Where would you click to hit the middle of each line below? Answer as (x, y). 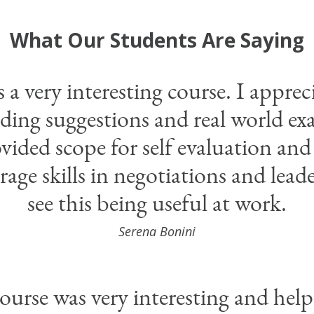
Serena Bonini (157, 232)
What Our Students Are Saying (157, 40)
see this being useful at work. (157, 203)
